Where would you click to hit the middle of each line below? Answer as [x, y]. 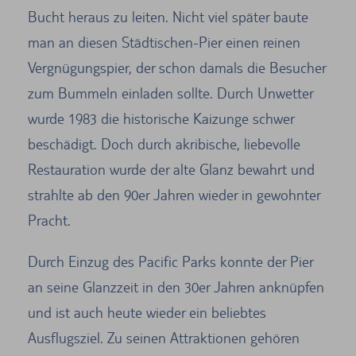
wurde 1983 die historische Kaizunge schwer [161, 118]
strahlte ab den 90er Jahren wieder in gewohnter [174, 194]
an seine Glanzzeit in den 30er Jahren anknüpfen [176, 286]
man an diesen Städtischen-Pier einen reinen [164, 42]
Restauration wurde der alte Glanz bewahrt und [171, 169]
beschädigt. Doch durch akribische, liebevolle [164, 143]
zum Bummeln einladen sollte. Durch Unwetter [170, 93]
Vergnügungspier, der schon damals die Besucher [177, 67]
